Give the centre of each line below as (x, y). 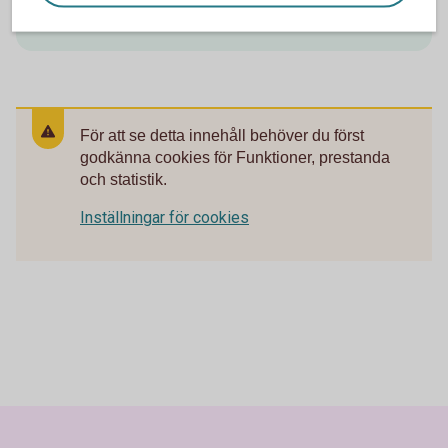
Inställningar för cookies (164, 217)
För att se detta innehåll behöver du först (222, 135)
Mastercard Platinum (143, 14)
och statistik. (123, 179)
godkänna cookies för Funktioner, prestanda (235, 157)
